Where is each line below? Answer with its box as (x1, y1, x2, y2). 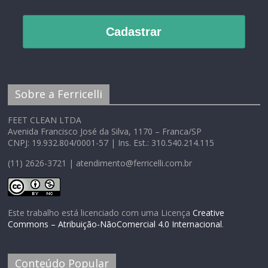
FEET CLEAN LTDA (8, 114, 82, 126)
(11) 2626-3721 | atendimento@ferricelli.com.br (8, 157, 193, 169)
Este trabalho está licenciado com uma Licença (8, 207, 193, 219)
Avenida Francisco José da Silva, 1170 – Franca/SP (8, 126, 202, 138)
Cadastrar (106, 25, 162, 39)
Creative (193, 207, 225, 219)
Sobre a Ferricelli (15, 87, 103, 102)
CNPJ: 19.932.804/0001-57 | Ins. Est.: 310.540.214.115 (8, 137, 215, 149)
